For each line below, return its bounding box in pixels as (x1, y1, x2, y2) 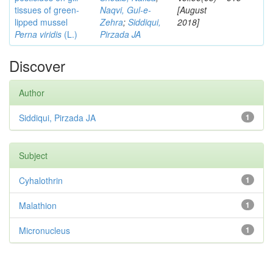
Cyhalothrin (19, 174, 63, 186)
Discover (9, 55, 65, 76)
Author (19, 87, 44, 99)
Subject (19, 149, 48, 161)
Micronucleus (19, 224, 70, 236)
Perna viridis (15, 28, 62, 40)
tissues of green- (15, 4, 79, 16)
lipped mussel (15, 16, 68, 28)
